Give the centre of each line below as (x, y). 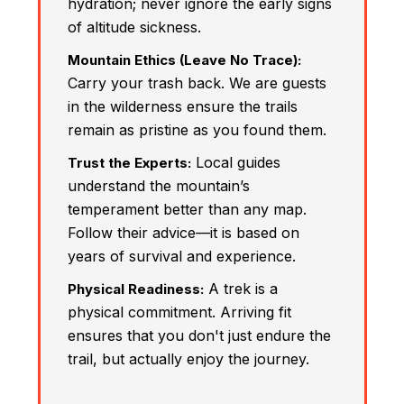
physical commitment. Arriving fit (179, 312)
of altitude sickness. (134, 27)
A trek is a (240, 288)
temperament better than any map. (187, 209)
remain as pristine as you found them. (197, 129)
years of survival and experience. (181, 256)
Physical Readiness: (135, 289)
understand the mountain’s (158, 185)
